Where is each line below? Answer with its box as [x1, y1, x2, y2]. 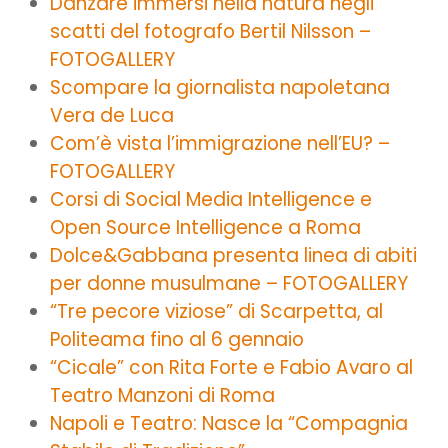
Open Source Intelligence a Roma [50, 213, 361, 241]
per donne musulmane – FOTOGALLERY [50, 269, 408, 297]
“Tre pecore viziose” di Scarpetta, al [50, 297, 383, 325]
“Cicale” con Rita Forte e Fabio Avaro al [50, 353, 413, 381]
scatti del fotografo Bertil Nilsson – [50, 17, 371, 45]
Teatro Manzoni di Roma [50, 381, 275, 409]
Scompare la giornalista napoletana [50, 73, 390, 101]
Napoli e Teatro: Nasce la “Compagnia [50, 409, 408, 437]
